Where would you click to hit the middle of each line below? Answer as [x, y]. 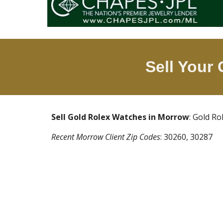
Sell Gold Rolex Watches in [104, 117]
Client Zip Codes [131, 137]
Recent [63, 137]
